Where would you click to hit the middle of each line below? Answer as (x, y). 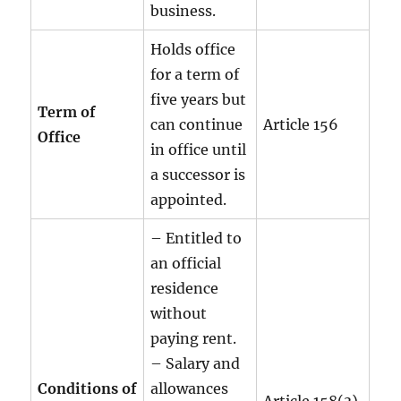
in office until (199, 149)
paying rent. (194, 338)
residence (185, 288)
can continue (197, 124)
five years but (199, 99)
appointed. (189, 199)
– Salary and (196, 363)
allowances (190, 388)
